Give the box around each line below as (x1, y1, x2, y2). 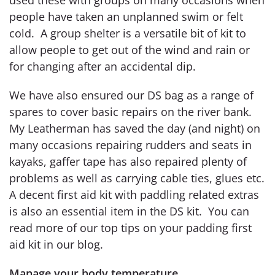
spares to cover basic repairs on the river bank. (9, 104, 252, 119)
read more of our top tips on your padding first (9, 220, 252, 235)
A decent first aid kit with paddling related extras (9, 187, 259, 202)
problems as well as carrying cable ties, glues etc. (9, 170, 265, 185)
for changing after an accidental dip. (9, 58, 196, 74)
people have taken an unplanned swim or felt (9, 9, 243, 24)
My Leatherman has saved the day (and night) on (9, 120, 260, 136)
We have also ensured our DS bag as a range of (9, 87, 254, 103)
